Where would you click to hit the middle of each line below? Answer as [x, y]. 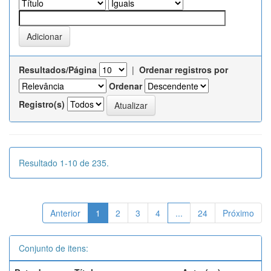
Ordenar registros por [184, 70]
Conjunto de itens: [54, 248]
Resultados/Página [58, 70]
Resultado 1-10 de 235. [64, 163]
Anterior [65, 213]
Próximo [238, 213]
